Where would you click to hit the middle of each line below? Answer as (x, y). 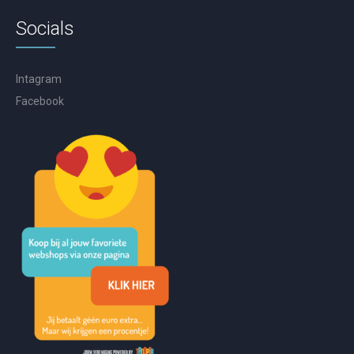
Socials (45, 29)
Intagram (39, 79)
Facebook (40, 102)
